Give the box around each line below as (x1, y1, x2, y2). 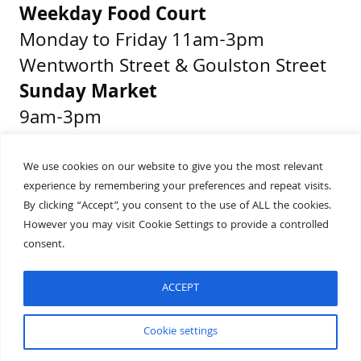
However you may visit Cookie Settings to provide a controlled (23, 216, 329, 234)
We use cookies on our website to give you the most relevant (23, 158, 323, 176)
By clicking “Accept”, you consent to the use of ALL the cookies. (23, 197, 331, 215)
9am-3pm (19, 103, 102, 135)
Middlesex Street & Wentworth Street (19, 129, 336, 161)
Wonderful (88, 295, 179, 327)
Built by (19, 295, 88, 327)
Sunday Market (19, 77, 157, 110)
